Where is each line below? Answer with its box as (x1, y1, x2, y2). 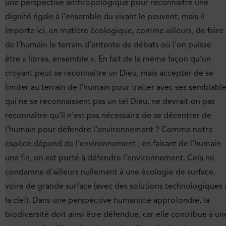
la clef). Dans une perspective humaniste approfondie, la (5, 195, 209, 205)
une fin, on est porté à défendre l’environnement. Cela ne (5, 152, 214, 163)
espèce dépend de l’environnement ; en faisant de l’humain (5, 138, 221, 149)
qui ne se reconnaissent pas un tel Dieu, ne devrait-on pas (5, 96, 215, 106)
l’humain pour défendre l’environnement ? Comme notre (5, 124, 213, 135)
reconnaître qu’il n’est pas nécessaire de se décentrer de (5, 110, 211, 121)
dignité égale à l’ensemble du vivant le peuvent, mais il (5, 11, 204, 22)
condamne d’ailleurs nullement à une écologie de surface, (5, 166, 215, 177)
